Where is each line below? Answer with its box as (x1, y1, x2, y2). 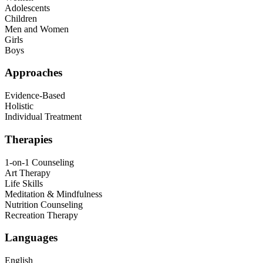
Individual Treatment (5, 112, 82, 122)
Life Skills (5, 178, 43, 188)
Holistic (5, 101, 33, 112)
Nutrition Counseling (5, 199, 83, 210)
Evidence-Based (5, 90, 65, 101)
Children (5, 13, 37, 23)
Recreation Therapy (5, 210, 78, 220)
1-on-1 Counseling (5, 157, 74, 167)
